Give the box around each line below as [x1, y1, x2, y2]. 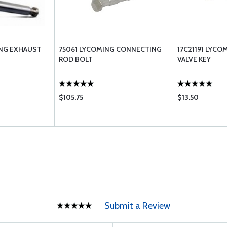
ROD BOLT [59, 55, 93, 64]
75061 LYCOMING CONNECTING [59, 45, 162, 54]
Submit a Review [104, 200, 170, 211]
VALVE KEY [177, 55, 211, 64]
